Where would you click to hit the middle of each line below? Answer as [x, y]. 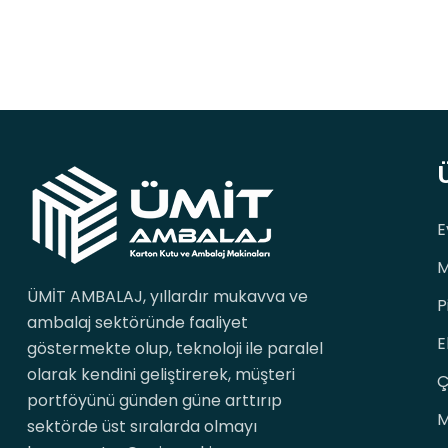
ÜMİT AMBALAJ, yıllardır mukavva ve [167, 296]
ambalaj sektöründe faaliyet [137, 322]
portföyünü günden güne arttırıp [154, 400]
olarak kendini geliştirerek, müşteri [161, 374]
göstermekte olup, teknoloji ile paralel [175, 348]
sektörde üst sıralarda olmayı [142, 426]
